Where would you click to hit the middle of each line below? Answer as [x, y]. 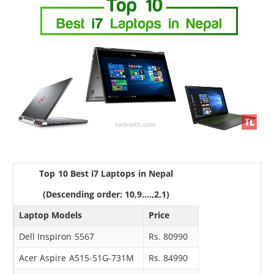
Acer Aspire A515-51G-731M [76, 257]
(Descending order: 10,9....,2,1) [106, 194]
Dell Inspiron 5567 [57, 236]
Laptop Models [51, 215]
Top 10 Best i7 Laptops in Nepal [106, 173]
